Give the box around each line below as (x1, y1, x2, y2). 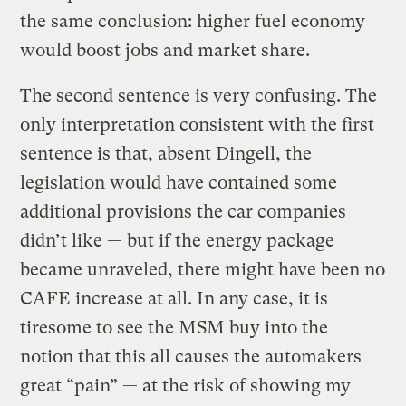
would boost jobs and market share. (20, 39, 311, 61)
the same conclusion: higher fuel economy (20, 10, 366, 32)
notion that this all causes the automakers (20, 345, 362, 367)
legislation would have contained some (20, 171, 338, 193)
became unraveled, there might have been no (20, 258, 386, 280)
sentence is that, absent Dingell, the (20, 142, 313, 164)
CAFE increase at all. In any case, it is (20, 287, 329, 309)
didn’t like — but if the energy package (20, 229, 335, 251)
